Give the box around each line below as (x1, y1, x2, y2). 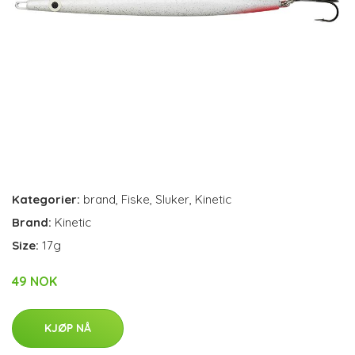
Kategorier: (12, 192, 80, 207)
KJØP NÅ (44, 321, 91, 335)
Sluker (155, 192, 189, 207)
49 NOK (12, 273, 57, 289)
